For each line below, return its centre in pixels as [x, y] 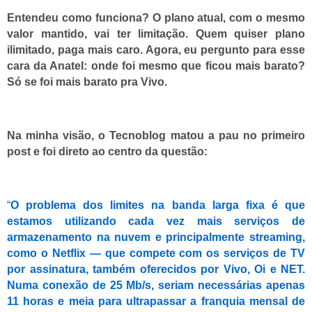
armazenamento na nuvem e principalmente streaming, [156, 237]
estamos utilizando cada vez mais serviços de [156, 221]
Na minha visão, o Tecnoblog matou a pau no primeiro [156, 136]
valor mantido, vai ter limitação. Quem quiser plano [156, 34]
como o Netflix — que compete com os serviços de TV [156, 253]
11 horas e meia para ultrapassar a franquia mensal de [156, 301]
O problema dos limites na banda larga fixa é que [158, 205]
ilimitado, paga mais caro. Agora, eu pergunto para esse [156, 50]
